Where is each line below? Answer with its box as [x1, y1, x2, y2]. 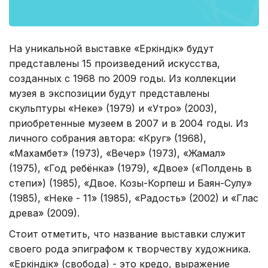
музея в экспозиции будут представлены [9, 87, 209, 99]
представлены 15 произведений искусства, [9, 57, 220, 69]
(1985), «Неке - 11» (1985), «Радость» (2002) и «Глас [9, 191, 258, 204]
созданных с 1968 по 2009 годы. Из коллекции [9, 72, 236, 84]
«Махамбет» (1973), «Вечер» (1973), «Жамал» [9, 147, 226, 159]
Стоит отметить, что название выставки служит [9, 227, 246, 240]
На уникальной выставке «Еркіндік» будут [9, 42, 214, 54]
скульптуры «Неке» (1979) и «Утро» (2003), [9, 102, 217, 114]
